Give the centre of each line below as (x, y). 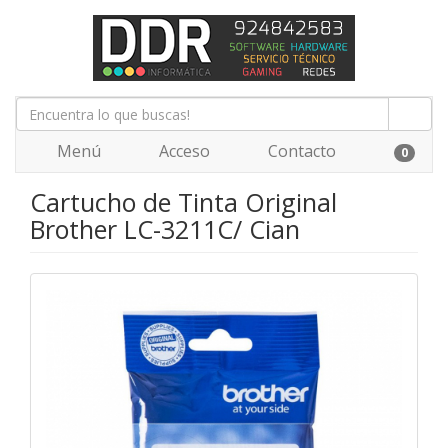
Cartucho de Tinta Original (183, 202)
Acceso (182, 151)
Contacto (300, 151)
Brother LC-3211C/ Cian (165, 229)
